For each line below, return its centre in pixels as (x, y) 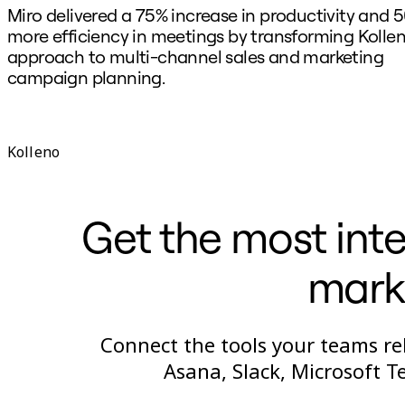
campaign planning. (86, 77)
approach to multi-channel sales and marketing (195, 56)
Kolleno (34, 151)
